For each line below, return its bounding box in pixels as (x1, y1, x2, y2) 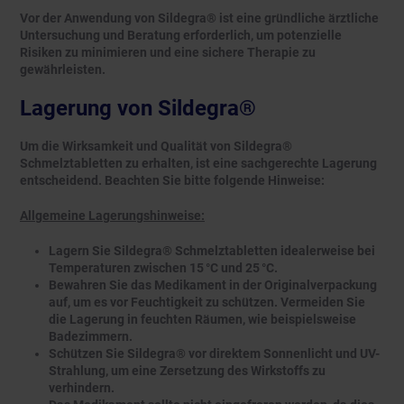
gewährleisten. (20, 62, 106, 78)
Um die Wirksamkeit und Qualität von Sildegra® (20, 139, 292, 154)
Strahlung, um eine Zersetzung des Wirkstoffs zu (49, 363, 326, 379)
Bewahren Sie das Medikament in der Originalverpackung (49, 278, 377, 293)
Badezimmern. (49, 329, 133, 344)
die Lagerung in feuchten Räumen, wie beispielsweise (49, 312, 356, 327)
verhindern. (49, 381, 115, 396)
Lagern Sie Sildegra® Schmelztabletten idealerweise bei (49, 243, 375, 259)
